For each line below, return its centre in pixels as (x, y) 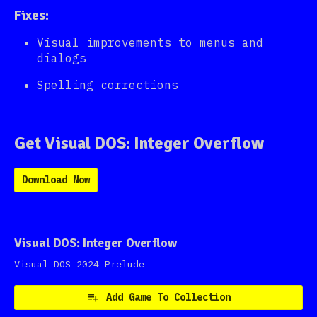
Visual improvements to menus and (150, 43)
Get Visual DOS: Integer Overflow (139, 143)
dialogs (62, 58)
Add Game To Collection (168, 298)
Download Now (56, 180)
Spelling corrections (108, 85)
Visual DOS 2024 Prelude (79, 264)
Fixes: (31, 16)
